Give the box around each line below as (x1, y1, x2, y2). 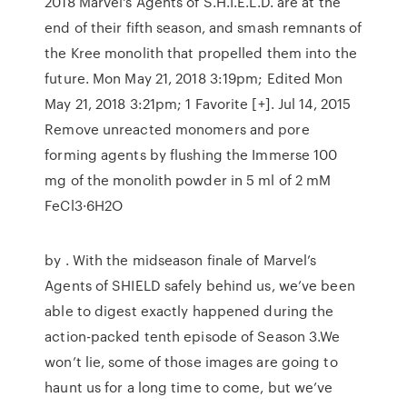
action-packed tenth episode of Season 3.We (45, 326, 341, 346)
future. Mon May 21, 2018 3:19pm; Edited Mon (45, 68, 343, 88)
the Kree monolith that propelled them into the (45, 43, 357, 63)
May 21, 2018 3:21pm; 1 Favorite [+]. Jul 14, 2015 (45, 94, 352, 114)
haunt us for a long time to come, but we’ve (45, 377, 333, 397)
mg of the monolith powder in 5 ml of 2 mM (45, 170, 332, 190)
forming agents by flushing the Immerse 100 (45, 144, 338, 164)
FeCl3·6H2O (45, 195, 127, 215)
